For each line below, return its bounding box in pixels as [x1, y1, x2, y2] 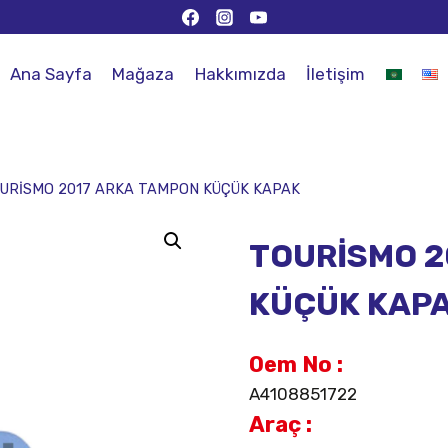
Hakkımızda [194, 63, 286, 84]
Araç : [248, 411, 312, 439]
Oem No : [248, 351, 343, 379]
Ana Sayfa [10, 63, 93, 84]
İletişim [306, 63, 366, 84]
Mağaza [112, 63, 175, 84]
